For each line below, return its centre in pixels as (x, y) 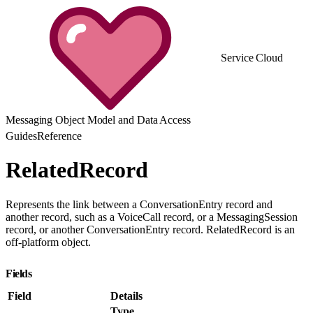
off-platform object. (48, 242)
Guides (21, 136)
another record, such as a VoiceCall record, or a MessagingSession (152, 217)
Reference (59, 136)
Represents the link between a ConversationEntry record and (139, 204)
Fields (20, 273)
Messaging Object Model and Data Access (98, 120)
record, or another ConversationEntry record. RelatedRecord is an (150, 229)
